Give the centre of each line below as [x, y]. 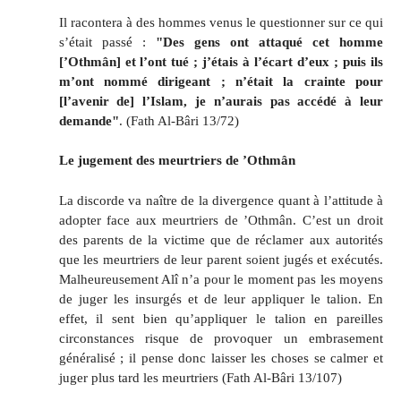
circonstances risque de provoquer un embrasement [221, 338]
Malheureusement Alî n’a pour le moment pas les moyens [221, 279]
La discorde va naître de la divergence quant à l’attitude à [221, 200]
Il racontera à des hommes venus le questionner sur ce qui [221, 21]
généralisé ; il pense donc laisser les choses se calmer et [221, 358]
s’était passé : [107, 41]
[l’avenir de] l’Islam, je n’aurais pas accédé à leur [221, 100]
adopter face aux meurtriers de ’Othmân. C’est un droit [221, 220]
